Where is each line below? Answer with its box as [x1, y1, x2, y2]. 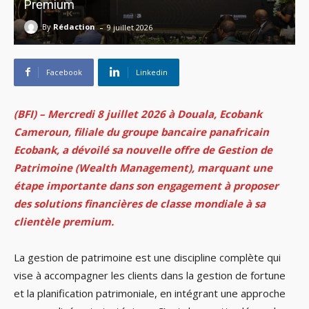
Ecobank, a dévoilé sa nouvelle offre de [14, 142, 217, 157]
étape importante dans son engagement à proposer [14, 178, 279, 192]
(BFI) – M [14, 106, 57, 121]
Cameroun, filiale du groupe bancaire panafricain [14, 124, 269, 139]
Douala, [175, 106, 219, 121]
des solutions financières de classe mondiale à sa [14, 196, 266, 210]
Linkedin [136, 66, 168, 77]
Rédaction [53, 21, 95, 32]
